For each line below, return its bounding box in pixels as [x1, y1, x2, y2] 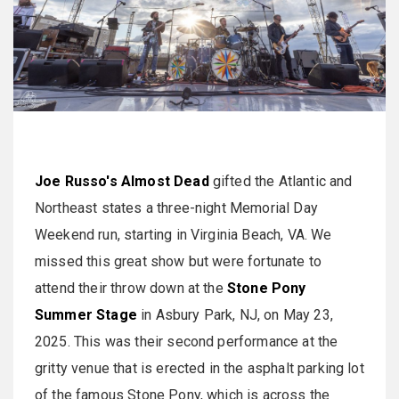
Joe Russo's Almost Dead [35, 172, 209, 190]
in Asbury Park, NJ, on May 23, [136, 305, 333, 323]
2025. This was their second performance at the [35, 332, 338, 350]
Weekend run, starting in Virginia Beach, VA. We [35, 225, 332, 243]
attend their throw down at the [35, 279, 227, 297]
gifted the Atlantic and [208, 172, 353, 190]
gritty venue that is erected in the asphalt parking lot [35, 359, 364, 377]
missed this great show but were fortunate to [35, 252, 322, 270]
